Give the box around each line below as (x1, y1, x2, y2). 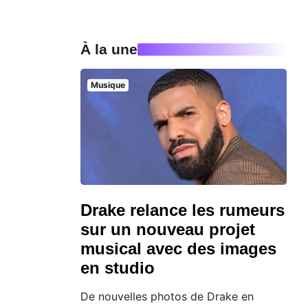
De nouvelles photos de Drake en (80, 289, 254, 303)
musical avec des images (80, 239, 276, 258)
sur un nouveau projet (80, 219, 255, 239)
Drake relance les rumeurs (80, 200, 285, 219)
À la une (80, 41, 137, 58)
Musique (90, 80, 125, 91)
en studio (80, 258, 155, 277)
